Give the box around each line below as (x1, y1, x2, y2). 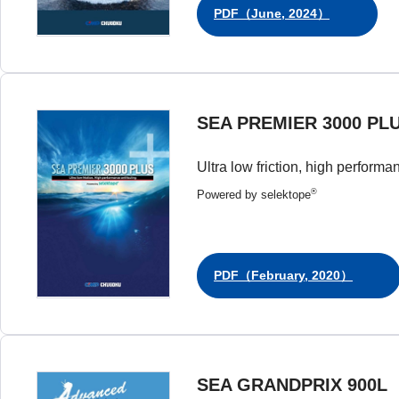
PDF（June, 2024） (214, 6, 330, 21)
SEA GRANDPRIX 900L (197, 375, 387, 395)
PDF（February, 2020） (214, 268, 353, 283)
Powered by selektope (197, 188, 311, 202)
